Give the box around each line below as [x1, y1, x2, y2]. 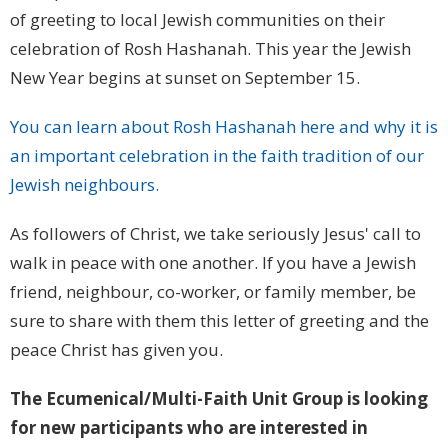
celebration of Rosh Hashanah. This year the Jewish [10, 37, 411, 61]
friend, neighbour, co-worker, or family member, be [10, 280, 416, 304]
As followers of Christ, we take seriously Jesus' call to [10, 222, 421, 246]
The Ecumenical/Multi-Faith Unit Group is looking [10, 387, 428, 411]
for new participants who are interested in [10, 416, 368, 440]
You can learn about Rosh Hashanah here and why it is [10, 115, 438, 139]
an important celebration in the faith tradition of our [10, 144, 424, 168]
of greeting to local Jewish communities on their [10, 8, 385, 32]
